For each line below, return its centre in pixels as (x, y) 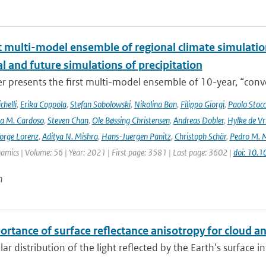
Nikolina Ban (155, 104)
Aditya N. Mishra (70, 136)
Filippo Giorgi (202, 104)
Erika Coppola (43, 104)
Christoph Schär (200, 136)
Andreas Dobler (198, 120)
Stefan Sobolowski (100, 104)
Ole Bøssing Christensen (131, 120)
